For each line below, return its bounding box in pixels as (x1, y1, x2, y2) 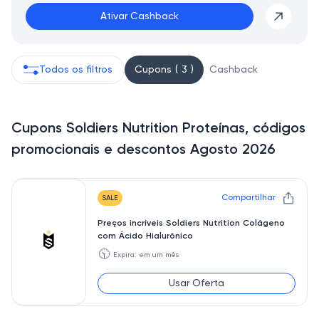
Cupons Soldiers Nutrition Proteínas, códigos (11, 122, 305, 136)
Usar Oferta (169, 278, 224, 288)
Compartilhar (221, 194, 276, 202)
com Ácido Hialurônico (98, 232, 193, 241)
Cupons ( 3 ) (135, 65, 194, 75)
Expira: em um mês (113, 251, 179, 258)
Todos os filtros (39, 65, 113, 75)
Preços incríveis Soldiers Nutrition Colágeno (98, 219, 285, 228)
